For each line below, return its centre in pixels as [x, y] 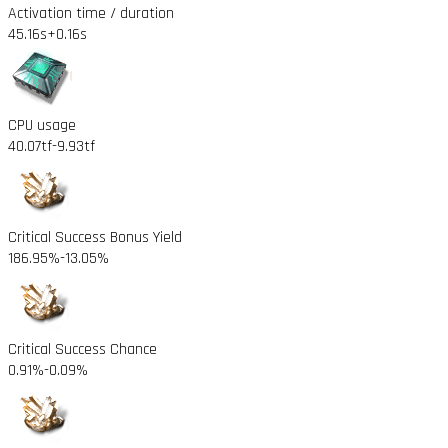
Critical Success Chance [82, 349]
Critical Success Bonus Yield [95, 237]
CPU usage [42, 125]
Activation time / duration [91, 13]
